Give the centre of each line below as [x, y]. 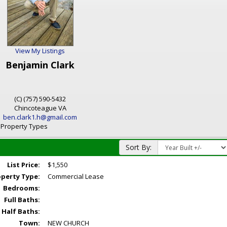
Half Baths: [21, 212]
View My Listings [40, 51]
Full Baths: [22, 200]
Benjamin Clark [40, 65]
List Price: [24, 165]
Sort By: [138, 147]
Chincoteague [35, 108]
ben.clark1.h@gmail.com [40, 117]
